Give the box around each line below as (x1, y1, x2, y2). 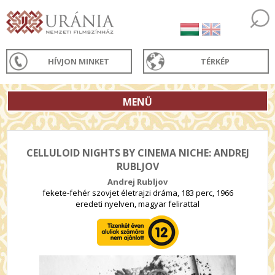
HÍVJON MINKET (48, 56, 110, 67)
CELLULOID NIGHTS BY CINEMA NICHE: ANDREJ (26, 146, 249, 160)
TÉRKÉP (201, 56, 230, 67)
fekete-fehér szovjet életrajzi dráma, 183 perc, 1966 (42, 187, 233, 198)
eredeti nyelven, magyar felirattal (76, 198, 199, 209)
